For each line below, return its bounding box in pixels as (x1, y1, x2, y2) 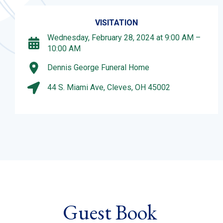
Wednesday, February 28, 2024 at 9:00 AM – (47, 32, 201, 42)
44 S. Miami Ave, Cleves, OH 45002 (47, 83, 170, 93)
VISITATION (95, 17, 138, 27)
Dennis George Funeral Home (47, 63, 149, 73)
